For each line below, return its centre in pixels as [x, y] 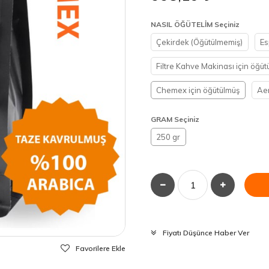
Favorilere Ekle [101, 248]
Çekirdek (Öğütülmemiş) [199, 42]
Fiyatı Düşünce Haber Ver [206, 233]
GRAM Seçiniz [175, 119]
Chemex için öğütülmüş [198, 90]
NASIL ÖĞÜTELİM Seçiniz [195, 24]
